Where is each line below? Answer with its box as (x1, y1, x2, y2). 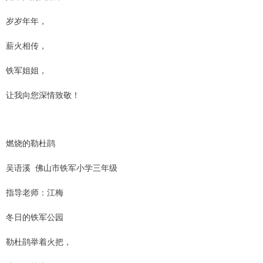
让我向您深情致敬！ (6, 88, 80, 100)
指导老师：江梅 (6, 186, 63, 198)
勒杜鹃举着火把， (6, 235, 72, 247)
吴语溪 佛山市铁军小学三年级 (6, 161, 117, 173)
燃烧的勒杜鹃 (6, 136, 55, 149)
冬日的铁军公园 (6, 210, 63, 222)
